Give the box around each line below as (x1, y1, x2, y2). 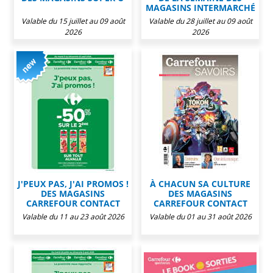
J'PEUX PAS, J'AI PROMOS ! (17, 177, 129, 190)
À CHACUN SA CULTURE (150, 177, 250, 190)
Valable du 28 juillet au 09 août (148, 15, 252, 26)
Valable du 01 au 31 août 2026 (149, 211, 252, 222)
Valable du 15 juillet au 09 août (21, 15, 125, 26)
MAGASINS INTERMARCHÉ (145, 1, 255, 13)
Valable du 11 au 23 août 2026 (21, 211, 124, 222)
